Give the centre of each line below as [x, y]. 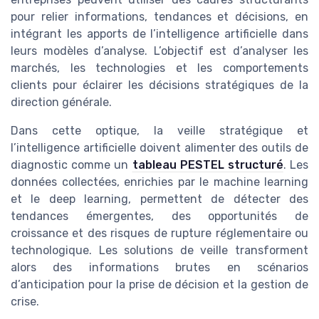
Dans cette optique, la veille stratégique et [159, 131]
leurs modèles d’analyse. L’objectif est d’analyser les [159, 51]
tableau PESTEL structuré [208, 165]
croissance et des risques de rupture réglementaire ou [159, 234]
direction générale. [61, 103]
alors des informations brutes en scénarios [159, 268]
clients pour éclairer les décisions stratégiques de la [159, 85]
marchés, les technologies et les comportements [159, 68]
